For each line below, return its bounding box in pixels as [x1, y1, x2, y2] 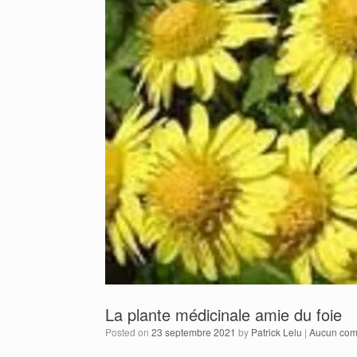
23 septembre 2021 [151, 324, 236, 339]
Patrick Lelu [251, 324, 302, 339]
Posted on [112, 324, 151, 339]
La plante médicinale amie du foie [105, 302, 342, 326]
